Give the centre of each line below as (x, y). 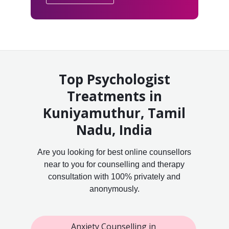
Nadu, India (114, 130)
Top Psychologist (114, 79)
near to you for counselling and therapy (114, 164)
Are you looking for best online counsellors (114, 152)
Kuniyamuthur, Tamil (114, 113)
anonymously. (114, 189)
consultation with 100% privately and (114, 176)
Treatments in (114, 96)
